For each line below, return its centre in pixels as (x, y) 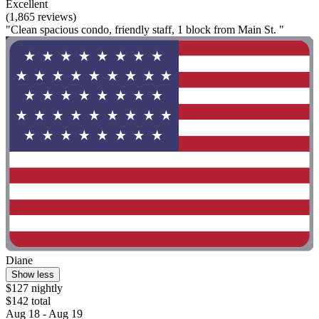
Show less (33, 275)
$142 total (28, 301)
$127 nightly (34, 288)
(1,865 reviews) (41, 16)
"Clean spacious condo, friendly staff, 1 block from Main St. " (145, 29)
